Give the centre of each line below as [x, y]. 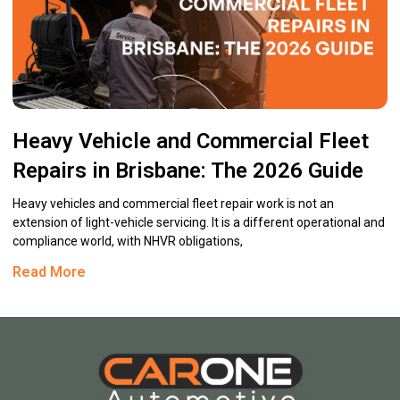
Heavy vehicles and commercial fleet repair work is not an [173, 204]
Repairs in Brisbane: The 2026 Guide [188, 171]
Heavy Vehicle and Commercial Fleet [191, 142]
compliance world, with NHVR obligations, [128, 242]
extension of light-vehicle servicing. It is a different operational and [199, 223]
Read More [49, 272]
